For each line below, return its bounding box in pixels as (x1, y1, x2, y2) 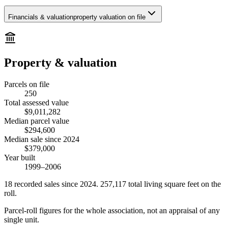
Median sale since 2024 (4, 135, 79, 144)
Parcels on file (4, 80, 49, 89)
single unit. (4, 215, 39, 224)
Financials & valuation (8, 13, 73, 21)
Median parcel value (4, 117, 69, 126)
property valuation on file (73, 13, 146, 21)
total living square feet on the (128, 180, 221, 189)
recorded (14, 180, 44, 189)
